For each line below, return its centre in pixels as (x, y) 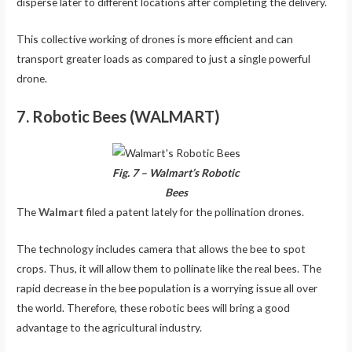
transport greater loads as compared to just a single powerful (164, 59)
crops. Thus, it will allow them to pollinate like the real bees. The (169, 268)
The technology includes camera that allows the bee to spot (161, 248)
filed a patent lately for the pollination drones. (194, 211)
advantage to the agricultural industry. (110, 327)
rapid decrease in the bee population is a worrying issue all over (167, 288)
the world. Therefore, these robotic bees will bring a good (154, 307)
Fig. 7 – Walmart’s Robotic (176, 172)
